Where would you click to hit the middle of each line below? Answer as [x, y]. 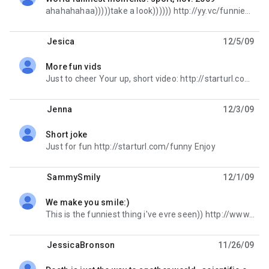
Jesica [61, 41]
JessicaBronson [81, 245]
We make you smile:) [88, 202]
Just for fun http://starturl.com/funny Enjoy [131, 146]
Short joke [67, 134]
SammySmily [74, 177]
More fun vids [74, 66]
